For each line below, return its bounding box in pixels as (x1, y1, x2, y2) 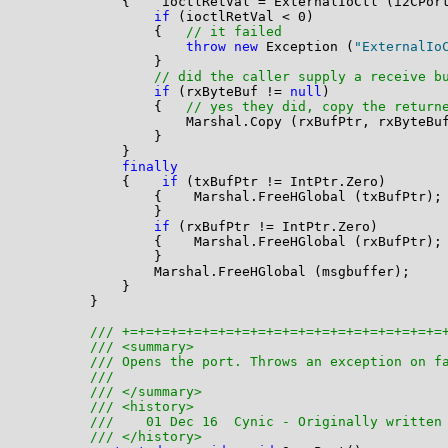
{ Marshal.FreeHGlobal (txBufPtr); (25, 189, 442, 205)
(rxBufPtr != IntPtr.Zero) (169, 219, 378, 235)
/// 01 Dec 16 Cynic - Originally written (89, 414, 442, 430)
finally (121, 159, 178, 175)
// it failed (185, 24, 282, 40)
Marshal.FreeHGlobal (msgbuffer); (25, 264, 410, 280)
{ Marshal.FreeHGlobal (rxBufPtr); (25, 234, 442, 250)
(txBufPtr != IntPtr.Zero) (177, 174, 386, 190)
